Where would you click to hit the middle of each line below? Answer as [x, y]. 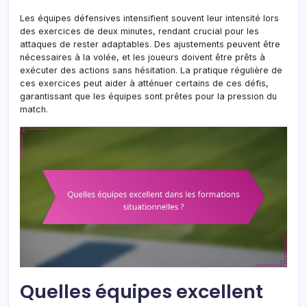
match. [34, 109]
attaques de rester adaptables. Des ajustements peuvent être [150, 44]
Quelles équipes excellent [142, 291]
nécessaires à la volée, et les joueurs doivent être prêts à [143, 57]
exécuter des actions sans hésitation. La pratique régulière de [151, 70]
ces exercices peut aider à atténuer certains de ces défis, [144, 83]
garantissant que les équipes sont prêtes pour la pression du [148, 96]
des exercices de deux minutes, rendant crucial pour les [139, 31]
